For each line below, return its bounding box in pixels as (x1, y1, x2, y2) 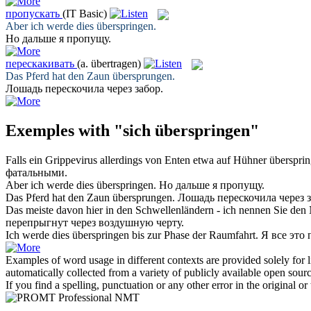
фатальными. (6, 167, 67, 179)
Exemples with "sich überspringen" (6, 121, 259, 140)
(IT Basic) (62, 7, 107, 19)
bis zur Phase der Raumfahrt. (129, 229, 258, 242)
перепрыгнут (6, 217, 68, 229)
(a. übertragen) (77, 57, 141, 69)
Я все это (261, 229, 308, 242)
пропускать (6, 7, 60, 19)
